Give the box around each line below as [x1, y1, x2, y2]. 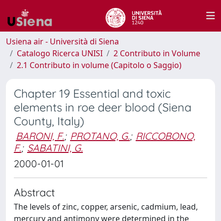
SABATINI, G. [27, 142, 83, 154]
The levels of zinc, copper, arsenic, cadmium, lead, [14, 201, 198, 212]
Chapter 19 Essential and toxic [14, 86, 171, 101]
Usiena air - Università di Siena [6, 36, 119, 47]
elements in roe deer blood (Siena [14, 100, 191, 114]
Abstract [14, 185, 55, 199]
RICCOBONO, [136, 130, 195, 142]
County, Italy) [14, 114, 84, 128]
